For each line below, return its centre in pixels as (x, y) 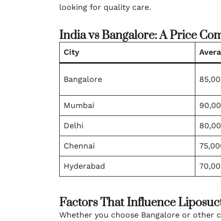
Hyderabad (84, 166)
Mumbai (79, 105)
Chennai (79, 146)
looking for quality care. (105, 7)
